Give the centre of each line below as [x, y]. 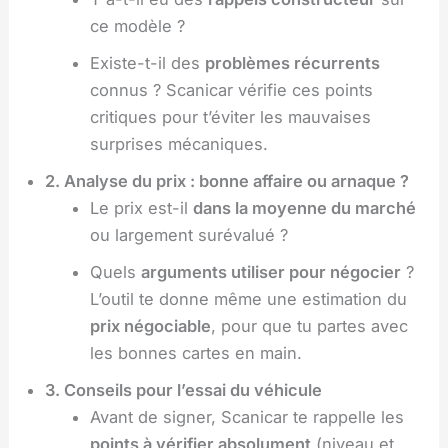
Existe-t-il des [147, 62]
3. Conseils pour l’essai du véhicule [184, 389]
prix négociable [150, 325]
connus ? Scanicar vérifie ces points [231, 89]
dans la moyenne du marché [304, 207]
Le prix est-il [141, 207]
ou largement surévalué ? [188, 234]
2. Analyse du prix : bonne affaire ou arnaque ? [227, 180]
